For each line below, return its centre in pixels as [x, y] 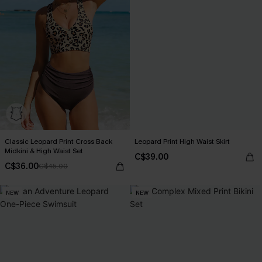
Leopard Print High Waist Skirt [182, 142]
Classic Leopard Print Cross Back [58, 142]
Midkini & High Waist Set [44, 151]
